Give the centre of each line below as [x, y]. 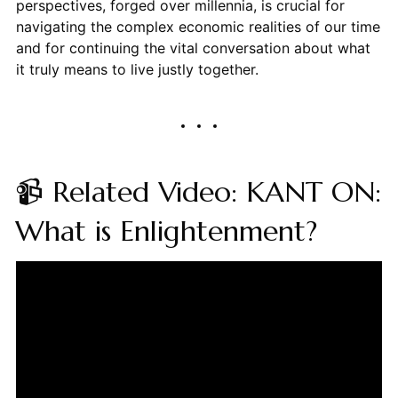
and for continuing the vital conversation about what [193, 48]
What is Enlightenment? [166, 231]
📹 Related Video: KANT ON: [198, 191]
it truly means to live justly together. [137, 69]
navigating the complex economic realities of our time [198, 26]
